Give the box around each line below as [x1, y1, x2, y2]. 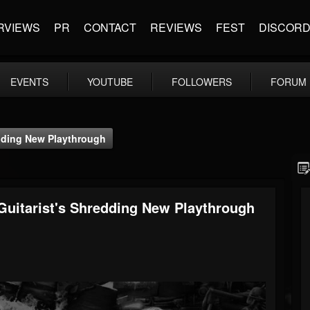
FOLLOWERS [172, 75, 232, 89]
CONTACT [84, 19, 136, 35]
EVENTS [10, 75, 48, 89]
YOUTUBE [87, 75, 133, 89]
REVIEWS [150, 19, 202, 35]
